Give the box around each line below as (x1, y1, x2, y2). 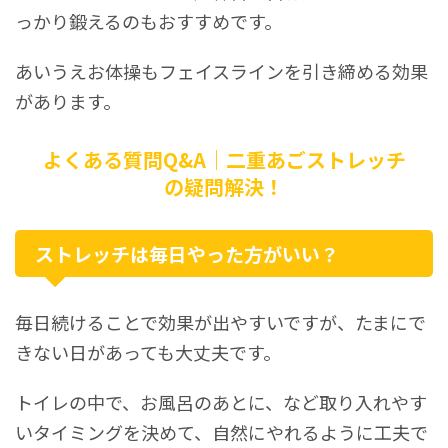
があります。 (15, 88, 121, 115)
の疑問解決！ (164, 172, 284, 202)
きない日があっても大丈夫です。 (15, 339, 281, 366)
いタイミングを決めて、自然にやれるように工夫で (15, 419, 428, 446)
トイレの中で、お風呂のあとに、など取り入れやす (15, 389, 427, 416)
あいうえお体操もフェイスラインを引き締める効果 (15, 58, 428, 85)
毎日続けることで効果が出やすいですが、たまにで (15, 309, 426, 336)
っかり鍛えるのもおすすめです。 (15, 8, 282, 35)
